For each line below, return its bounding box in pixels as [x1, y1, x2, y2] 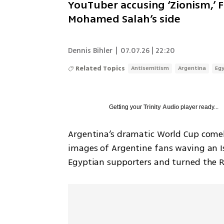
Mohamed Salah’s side [68, 10, 181, 27]
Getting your [109, 103, 144, 110]
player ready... [179, 103, 219, 110]
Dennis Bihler [68, 45, 113, 56]
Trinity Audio [143, 103, 179, 110]
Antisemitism [131, 63, 169, 72]
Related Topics [75, 63, 125, 73]
